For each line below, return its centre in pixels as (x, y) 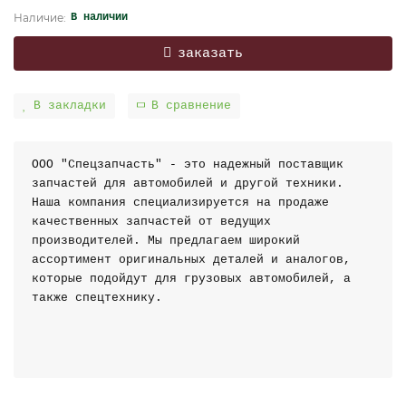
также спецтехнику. (97, 298)
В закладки (70, 106)
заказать (210, 53)
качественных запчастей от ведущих (151, 222)
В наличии (99, 17)
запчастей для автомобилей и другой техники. (188, 184)
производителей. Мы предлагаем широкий (166, 241)
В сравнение (191, 106)
